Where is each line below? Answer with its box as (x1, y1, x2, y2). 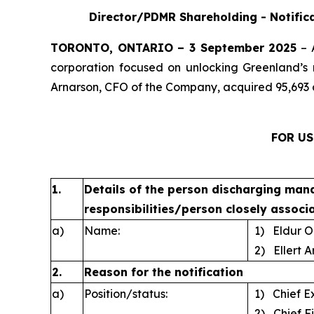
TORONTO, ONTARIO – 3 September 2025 (50, 41, 297, 55)
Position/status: (84, 287, 168, 301)
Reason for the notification (84, 265, 243, 279)
